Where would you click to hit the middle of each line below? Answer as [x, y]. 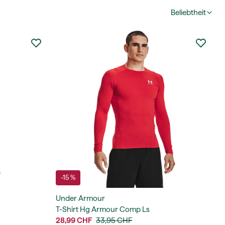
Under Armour [81, 198]
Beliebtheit [188, 13]
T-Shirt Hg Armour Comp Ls [103, 209]
